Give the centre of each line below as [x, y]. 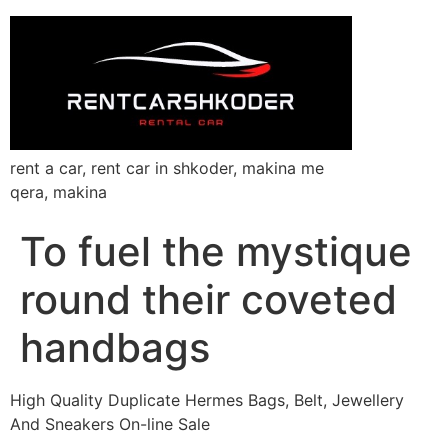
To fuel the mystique [216, 251]
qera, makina [58, 191]
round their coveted [208, 299]
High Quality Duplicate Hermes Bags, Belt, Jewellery [207, 399]
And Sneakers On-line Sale [110, 423]
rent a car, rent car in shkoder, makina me [167, 167]
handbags [115, 347]
